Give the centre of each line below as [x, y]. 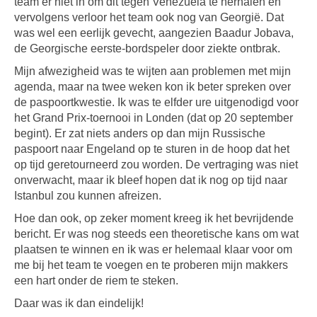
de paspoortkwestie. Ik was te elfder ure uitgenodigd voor [156, 102]
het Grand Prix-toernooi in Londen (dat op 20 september [154, 118]
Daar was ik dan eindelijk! [79, 303]
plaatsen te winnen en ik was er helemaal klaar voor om [153, 249]
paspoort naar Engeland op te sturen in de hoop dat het [152, 149]
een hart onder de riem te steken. [96, 281]
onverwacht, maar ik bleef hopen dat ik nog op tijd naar [151, 180]
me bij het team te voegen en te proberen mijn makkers [151, 265]
